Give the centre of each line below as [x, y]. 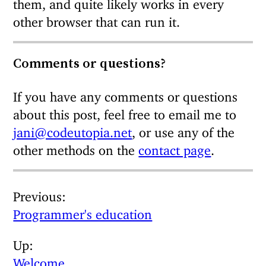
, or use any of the [183, 129]
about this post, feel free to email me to [125, 112]
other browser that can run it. [97, 19]
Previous [38, 194]
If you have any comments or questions [126, 94]
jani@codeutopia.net [73, 129]
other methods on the [76, 147]
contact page [175, 147]
